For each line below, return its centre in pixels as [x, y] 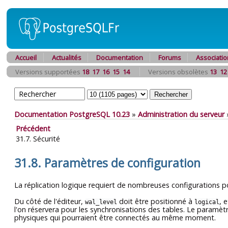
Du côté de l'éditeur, [50, 202]
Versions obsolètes [179, 72]
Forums [169, 58]
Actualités [66, 58]
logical [207, 202]
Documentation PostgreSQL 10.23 [72, 114]
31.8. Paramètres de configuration [107, 163]
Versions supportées [49, 72]
